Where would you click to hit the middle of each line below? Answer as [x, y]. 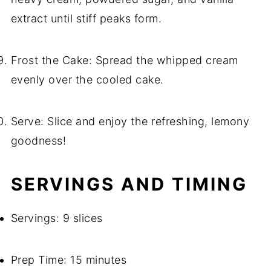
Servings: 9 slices [57, 218]
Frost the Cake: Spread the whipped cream [124, 60]
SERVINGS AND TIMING [129, 184]
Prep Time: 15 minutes [69, 260]
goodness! [38, 141]
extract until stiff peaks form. [86, 19]
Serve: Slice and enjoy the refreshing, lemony [130, 122]
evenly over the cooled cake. [87, 80]
